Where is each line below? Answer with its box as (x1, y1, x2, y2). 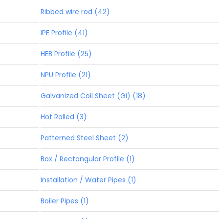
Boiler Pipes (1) (40, 196, 89, 206)
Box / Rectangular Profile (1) (40, 153, 135, 164)
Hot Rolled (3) (40, 111, 87, 122)
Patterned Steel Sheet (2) (40, 132, 129, 143)
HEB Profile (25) (40, 48, 92, 59)
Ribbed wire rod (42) (40, 6, 110, 17)
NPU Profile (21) (40, 69, 91, 80)
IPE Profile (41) (40, 27, 88, 38)
